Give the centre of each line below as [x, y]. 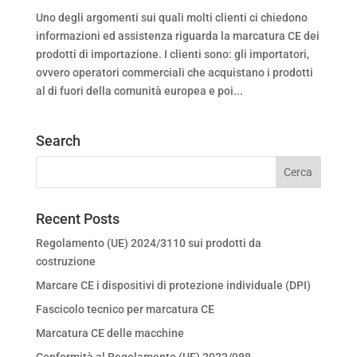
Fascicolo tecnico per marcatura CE [125, 309]
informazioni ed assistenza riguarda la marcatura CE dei [177, 35]
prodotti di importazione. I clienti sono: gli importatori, [172, 54]
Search [58, 140]
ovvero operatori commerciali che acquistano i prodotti [174, 72]
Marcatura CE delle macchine [110, 333]
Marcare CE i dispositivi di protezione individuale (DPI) [173, 285]
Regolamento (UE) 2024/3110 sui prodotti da [148, 243]
